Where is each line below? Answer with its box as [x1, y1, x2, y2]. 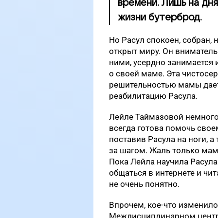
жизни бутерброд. [118, 12, 202, 23]
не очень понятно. [109, 179, 180, 189]
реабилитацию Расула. [109, 91, 198, 101]
